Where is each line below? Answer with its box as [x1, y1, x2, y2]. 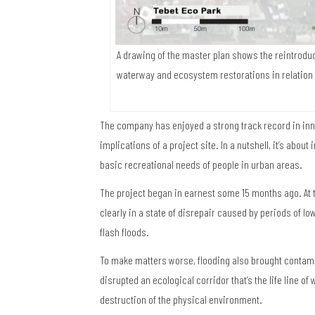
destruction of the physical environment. [100, 292, 262, 307]
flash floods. [100, 225, 149, 239]
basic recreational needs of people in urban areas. [100, 157, 302, 172]
